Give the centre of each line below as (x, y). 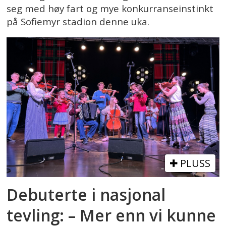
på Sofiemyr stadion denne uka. (78, 22)
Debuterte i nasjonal (86, 195)
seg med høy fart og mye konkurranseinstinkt (110, 9)
